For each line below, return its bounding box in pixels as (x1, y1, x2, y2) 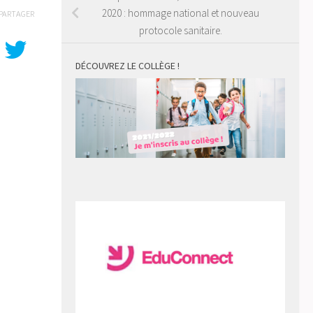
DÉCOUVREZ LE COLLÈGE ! (75, 59, 180, 72)
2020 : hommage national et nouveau (101, 6, 259, 20)
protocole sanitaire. (138, 24, 222, 38)
